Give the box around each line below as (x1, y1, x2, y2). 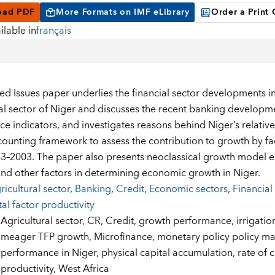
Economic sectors (149, 180, 228, 198)
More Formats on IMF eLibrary (56, 5, 190, 20)
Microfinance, (93, 228, 157, 246)
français (36, 22, 71, 40)
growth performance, (138, 212, 236, 230)
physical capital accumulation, (101, 244, 238, 262)
